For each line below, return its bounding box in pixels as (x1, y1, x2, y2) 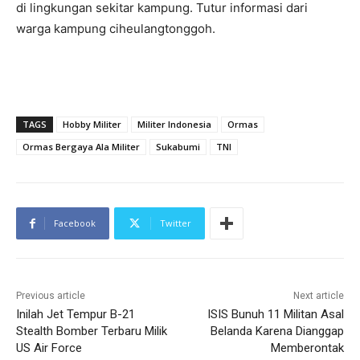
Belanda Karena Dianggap (210, 323, 344, 338)
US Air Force (16, 340, 82, 355)
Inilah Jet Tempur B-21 (16, 306, 135, 321)
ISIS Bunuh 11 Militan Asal (207, 306, 344, 321)
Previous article (16, 289, 85, 301)
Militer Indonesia (137, 117, 211, 130)
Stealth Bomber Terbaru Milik (16, 323, 167, 338)
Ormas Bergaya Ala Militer (22, 140, 140, 153)
